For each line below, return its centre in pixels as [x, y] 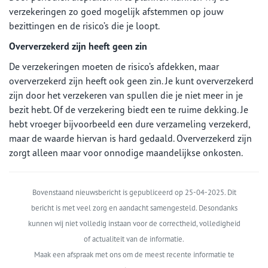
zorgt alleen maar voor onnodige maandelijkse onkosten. [126, 153]
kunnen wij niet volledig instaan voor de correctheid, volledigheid [134, 223]
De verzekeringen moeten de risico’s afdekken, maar [114, 66]
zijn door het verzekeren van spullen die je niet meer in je [126, 95]
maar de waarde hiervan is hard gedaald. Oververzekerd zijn [130, 138]
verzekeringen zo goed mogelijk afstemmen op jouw [116, 11]
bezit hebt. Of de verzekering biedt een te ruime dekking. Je [129, 109]
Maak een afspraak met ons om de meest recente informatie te [134, 255]
